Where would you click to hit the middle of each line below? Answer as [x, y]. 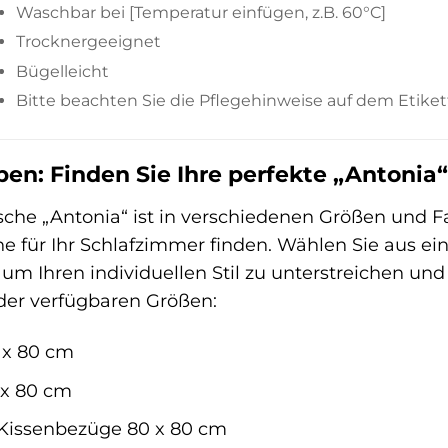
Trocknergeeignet [89, 42]
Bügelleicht [63, 71]
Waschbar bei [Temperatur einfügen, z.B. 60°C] [201, 12]
